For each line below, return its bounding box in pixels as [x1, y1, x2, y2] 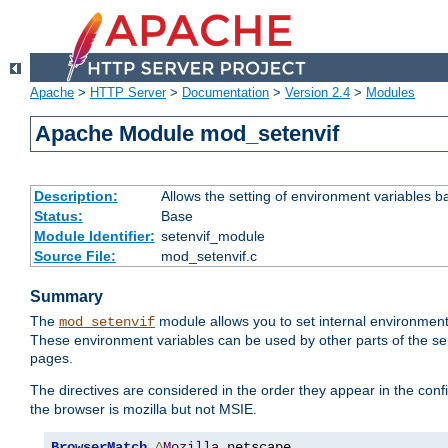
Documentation [182, 85, 269, 101]
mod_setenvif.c [160, 248, 257, 265]
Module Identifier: [33, 228, 155, 245]
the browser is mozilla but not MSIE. [30, 401, 257, 418]
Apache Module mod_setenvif [35, 121, 340, 147]
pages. [30, 350, 73, 367]
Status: [33, 208, 83, 225]
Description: [33, 188, 118, 205]
